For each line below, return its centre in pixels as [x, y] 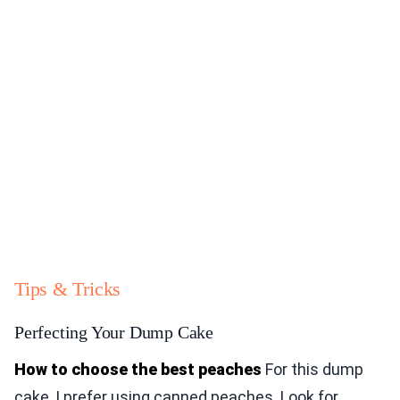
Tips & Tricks [68, 289]
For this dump [312, 370]
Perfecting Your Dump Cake [114, 333]
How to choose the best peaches [138, 370]
